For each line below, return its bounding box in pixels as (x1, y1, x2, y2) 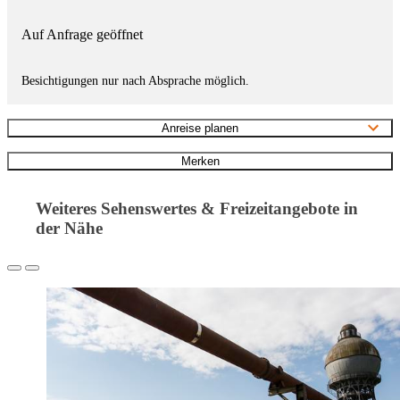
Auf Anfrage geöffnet (21, 26, 143, 42)
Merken (180, 154, 220, 168)
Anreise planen (162, 121, 238, 135)
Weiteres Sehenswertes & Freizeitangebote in (36, 198, 358, 218)
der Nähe (36, 218, 103, 237)
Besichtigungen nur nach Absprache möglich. (21, 73, 249, 87)
